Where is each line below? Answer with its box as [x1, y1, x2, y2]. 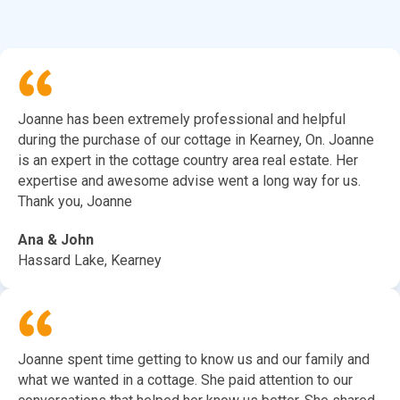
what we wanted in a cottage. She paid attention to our [18, 371, 353, 389]
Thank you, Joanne [18, 193, 132, 211]
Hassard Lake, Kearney [18, 252, 162, 270]
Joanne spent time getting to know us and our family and [18, 351, 370, 369]
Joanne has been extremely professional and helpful [18, 111, 346, 129]
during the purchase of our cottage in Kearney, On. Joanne [18, 131, 374, 149]
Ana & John [18, 231, 94, 249]
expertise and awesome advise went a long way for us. [18, 172, 361, 190]
